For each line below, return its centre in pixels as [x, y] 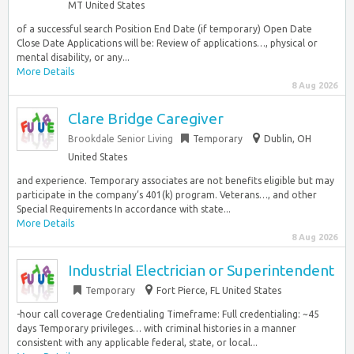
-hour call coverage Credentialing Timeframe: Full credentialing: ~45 [168, 314]
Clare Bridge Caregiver [146, 119]
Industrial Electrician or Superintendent [201, 270]
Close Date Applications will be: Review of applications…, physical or [167, 43]
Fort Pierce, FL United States [219, 290]
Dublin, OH [288, 139]
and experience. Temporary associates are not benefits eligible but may [175, 181]
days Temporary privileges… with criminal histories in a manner [156, 328]
